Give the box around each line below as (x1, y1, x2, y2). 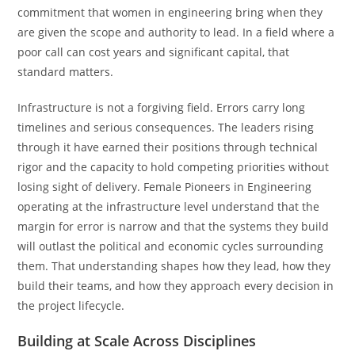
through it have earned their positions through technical (17, 139, 319, 155)
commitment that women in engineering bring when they (17, 4, 323, 20)
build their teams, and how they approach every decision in (17, 277, 334, 293)
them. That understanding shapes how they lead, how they (17, 258, 331, 273)
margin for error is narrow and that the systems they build (17, 218, 330, 234)
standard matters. (17, 63, 114, 79)
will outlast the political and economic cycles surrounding (17, 238, 324, 254)
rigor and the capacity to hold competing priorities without (17, 158, 330, 174)
